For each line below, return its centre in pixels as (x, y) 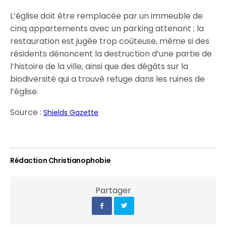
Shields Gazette (71, 112)
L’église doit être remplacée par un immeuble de (107, 16)
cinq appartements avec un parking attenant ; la (107, 29)
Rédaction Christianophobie (61, 160)
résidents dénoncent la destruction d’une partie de (111, 54)
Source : (27, 112)
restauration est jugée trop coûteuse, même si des (110, 41)
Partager (113, 190)
